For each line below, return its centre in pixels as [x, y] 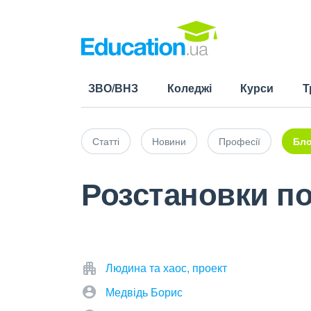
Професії [239, 141]
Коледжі [189, 88]
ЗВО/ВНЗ [113, 88]
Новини [169, 141]
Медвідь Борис [144, 292]
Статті [106, 141]
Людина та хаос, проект [166, 268]
